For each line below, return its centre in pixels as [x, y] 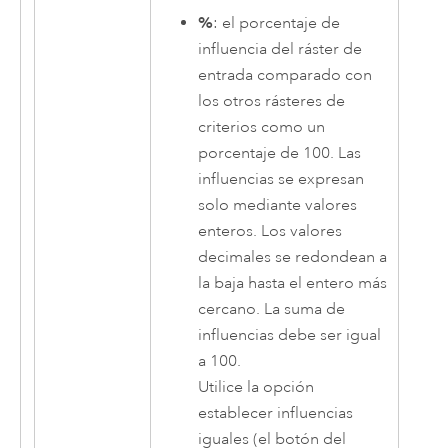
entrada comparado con [285, 74]
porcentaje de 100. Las [280, 152]
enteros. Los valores [270, 230]
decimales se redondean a [293, 256]
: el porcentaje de [277, 22]
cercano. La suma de [272, 308]
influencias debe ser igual [290, 334]
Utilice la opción [256, 386]
